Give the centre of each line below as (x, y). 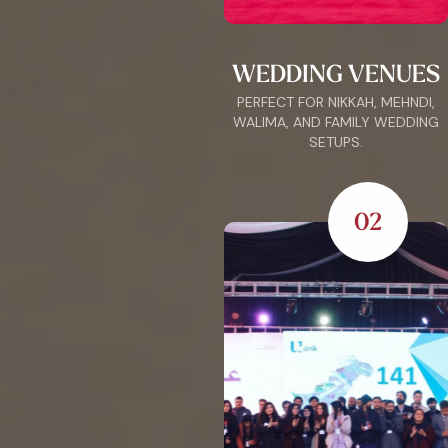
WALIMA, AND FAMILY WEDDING (336, 121)
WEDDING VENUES (336, 73)
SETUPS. (336, 141)
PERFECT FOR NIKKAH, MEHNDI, (336, 101)
